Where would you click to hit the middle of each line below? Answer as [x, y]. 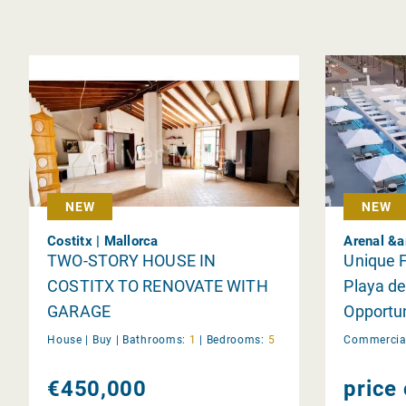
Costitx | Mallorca [103, 241]
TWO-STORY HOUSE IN [132, 260]
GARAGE [79, 311]
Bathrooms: [155, 339]
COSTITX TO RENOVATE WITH [158, 285]
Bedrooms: [235, 339]
